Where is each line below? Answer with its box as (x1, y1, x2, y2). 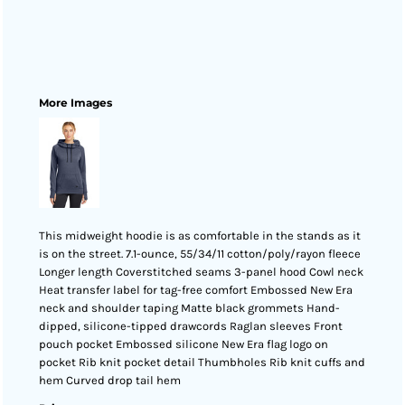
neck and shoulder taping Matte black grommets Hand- (39, 301, 340, 315)
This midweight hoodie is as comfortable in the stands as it (39, 229, 361, 242)
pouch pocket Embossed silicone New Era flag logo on (39, 337, 328, 351)
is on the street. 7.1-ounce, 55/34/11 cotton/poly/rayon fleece (39, 247, 361, 260)
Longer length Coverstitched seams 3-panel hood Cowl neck (39, 265, 363, 278)
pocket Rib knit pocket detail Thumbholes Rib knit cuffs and (39, 355, 365, 369)
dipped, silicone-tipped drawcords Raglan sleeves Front (39, 319, 343, 333)
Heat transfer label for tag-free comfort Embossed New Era (39, 283, 353, 297)
